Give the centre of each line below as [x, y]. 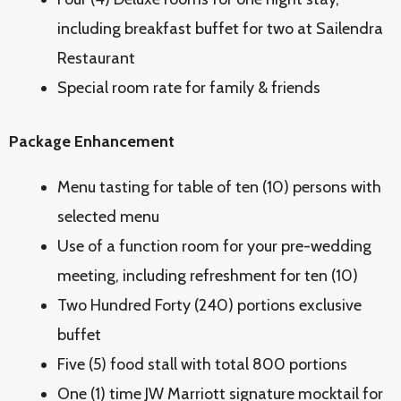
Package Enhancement [92, 141]
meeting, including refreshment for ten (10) [208, 276]
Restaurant [96, 58]
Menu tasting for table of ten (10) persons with [219, 187]
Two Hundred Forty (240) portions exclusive [209, 305]
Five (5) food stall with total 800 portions [202, 364]
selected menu [108, 217]
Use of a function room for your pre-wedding [214, 246]
